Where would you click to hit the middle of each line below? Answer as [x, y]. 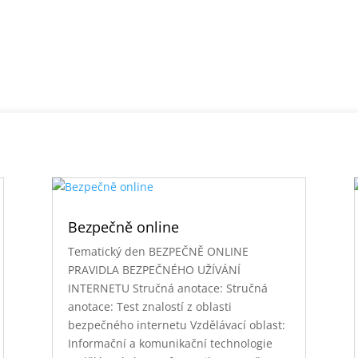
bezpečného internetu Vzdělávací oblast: [176, 324]
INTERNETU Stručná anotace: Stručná [167, 288]
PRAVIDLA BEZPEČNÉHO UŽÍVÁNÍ [154, 269]
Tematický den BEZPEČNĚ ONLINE [158, 251]
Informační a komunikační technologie [170, 343]
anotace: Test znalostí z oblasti [149, 306]
